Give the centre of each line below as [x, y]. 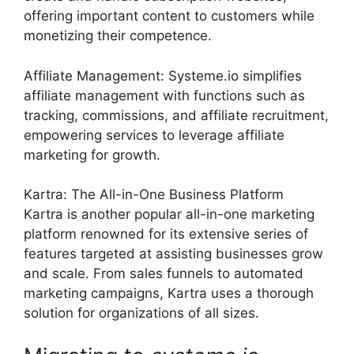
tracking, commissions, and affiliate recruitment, [176, 115]
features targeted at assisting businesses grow [173, 254]
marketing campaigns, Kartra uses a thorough [169, 293]
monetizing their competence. [118, 36]
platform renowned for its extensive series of [166, 234]
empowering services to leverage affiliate [154, 135]
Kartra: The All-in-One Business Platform [154, 194]
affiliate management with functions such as [164, 95]
